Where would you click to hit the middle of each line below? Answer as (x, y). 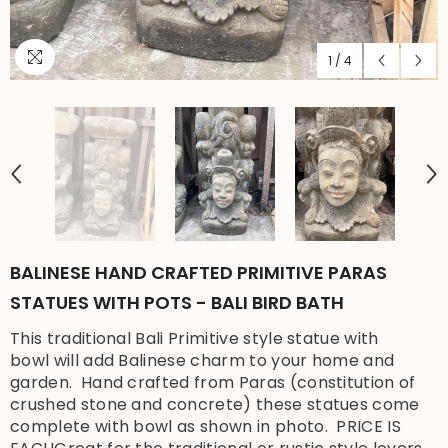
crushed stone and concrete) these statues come (215, 405)
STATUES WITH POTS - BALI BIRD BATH (177, 303)
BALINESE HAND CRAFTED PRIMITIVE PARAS (198, 273)
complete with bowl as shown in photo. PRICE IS (206, 427)
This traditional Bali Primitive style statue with (194, 339)
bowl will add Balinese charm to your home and (202, 361)
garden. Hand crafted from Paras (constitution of (213, 383)
